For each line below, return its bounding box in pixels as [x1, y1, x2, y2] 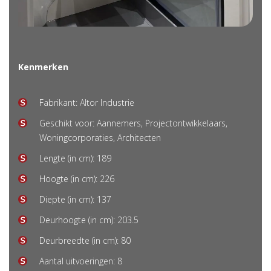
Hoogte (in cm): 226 [39, 173, 114, 185]
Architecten [117, 132, 161, 144]
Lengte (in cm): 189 [39, 152, 111, 165]
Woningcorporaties [39, 132, 113, 144]
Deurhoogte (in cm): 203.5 [39, 214, 139, 226]
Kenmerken [18, 61, 68, 73]
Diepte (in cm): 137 [39, 194, 111, 206]
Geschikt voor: [39, 117, 97, 129]
